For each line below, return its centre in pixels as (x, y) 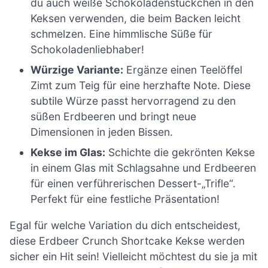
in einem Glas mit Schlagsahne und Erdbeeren (144, 168)
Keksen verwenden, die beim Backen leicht (136, 19)
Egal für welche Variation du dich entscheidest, (125, 225)
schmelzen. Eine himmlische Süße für (122, 34)
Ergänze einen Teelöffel (183, 70)
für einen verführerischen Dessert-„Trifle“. (133, 184)
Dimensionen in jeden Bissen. (102, 132)
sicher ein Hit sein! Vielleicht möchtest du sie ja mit (133, 256)
